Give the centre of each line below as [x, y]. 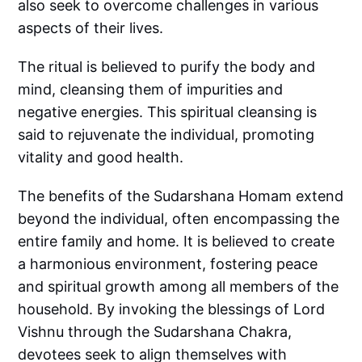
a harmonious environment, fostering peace [168, 263]
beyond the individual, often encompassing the [179, 218]
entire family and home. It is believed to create [177, 241]
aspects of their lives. [91, 27]
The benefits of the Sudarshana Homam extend [181, 196]
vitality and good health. [101, 157]
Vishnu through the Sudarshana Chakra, [155, 331]
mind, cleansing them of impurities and [151, 89]
